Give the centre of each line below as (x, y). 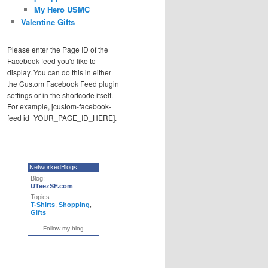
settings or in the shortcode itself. (60, 95)
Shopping (74, 204)
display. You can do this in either (59, 72)
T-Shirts (43, 204)
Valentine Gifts (48, 22)
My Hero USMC (62, 10)
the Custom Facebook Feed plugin (63, 84)
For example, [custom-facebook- (59, 106)
